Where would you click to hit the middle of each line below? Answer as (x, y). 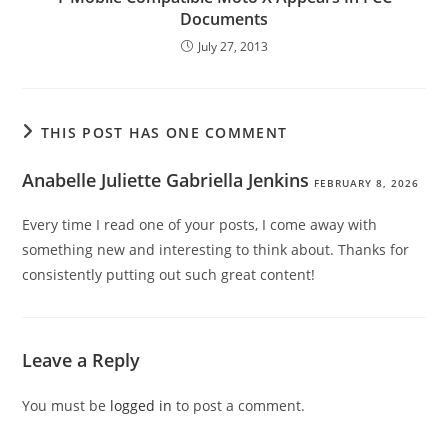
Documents (224, 19)
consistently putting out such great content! (169, 275)
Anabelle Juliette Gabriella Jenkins (166, 180)
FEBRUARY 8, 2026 (367, 183)
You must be (66, 406)
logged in (141, 406)
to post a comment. (239, 406)
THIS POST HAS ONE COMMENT (164, 133)
